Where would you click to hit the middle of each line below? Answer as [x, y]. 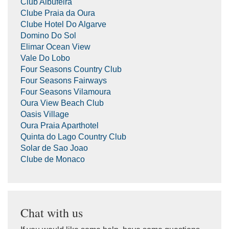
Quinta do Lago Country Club [73, 136]
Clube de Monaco [53, 159]
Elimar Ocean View [55, 47]
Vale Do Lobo [45, 58]
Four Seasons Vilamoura [66, 91]
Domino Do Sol [48, 35]
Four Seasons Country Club [71, 69]
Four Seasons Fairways [64, 80]
